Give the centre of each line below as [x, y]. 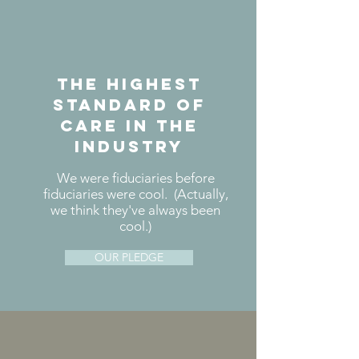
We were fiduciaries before [135, 178]
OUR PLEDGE [129, 257]
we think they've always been [135, 210]
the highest [129, 84]
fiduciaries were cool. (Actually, [135, 194]
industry [129, 146]
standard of [129, 105]
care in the [129, 125]
